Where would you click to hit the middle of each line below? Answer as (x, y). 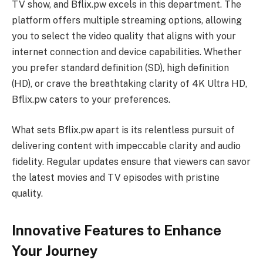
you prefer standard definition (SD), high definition (120, 68)
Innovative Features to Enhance (117, 230)
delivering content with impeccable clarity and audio (126, 146)
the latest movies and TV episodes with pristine (116, 177)
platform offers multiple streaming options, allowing (127, 21)
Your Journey (55, 251)
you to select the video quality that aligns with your (124, 36)
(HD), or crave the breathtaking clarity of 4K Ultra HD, (129, 84)
